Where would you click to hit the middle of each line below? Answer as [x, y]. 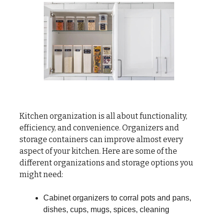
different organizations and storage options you [106, 163]
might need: [41, 174]
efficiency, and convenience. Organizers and [99, 127]
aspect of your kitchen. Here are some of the [98, 151]
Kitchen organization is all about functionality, [103, 116]
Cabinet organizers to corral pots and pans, [117, 198]
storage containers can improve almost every [101, 139]
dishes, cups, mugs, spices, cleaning [106, 209]
